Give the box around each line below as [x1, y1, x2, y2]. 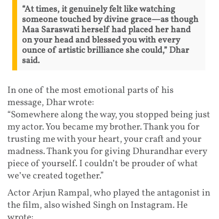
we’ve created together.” [7, 169, 104, 182]
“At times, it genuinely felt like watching [22, 3, 175, 16]
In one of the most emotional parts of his [7, 84, 174, 97]
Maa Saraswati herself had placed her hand [22, 23, 191, 36]
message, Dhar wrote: [7, 96, 94, 109]
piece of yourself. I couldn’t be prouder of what [7, 157, 198, 170]
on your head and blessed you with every [22, 34, 180, 46]
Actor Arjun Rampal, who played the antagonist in [7, 186, 210, 199]
